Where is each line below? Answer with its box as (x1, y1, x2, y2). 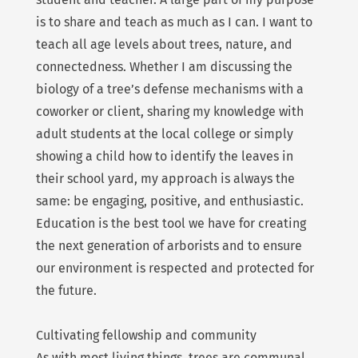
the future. (35, 283, 97, 299)
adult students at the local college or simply (35, 126, 293, 142)
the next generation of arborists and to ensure (35, 238, 302, 254)
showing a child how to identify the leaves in (35, 149, 293, 165)
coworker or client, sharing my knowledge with (35, 104, 304, 120)
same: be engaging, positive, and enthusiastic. (35, 193, 304, 209)
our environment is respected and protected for (35, 261, 314, 276)
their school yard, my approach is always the (35, 171, 295, 187)
